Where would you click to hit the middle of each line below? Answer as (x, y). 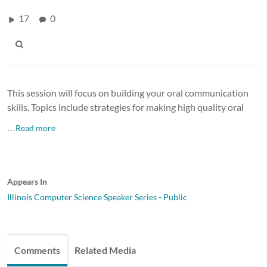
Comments (37, 250)
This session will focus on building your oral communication (128, 92)
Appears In (27, 181)
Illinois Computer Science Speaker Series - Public (97, 197)
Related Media (105, 250)
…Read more (31, 128)
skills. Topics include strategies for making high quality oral (125, 107)
